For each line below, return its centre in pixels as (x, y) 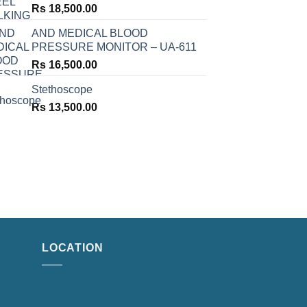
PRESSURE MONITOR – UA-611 (114, 47)
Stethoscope (62, 90)
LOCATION (73, 248)
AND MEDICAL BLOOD (90, 34)
